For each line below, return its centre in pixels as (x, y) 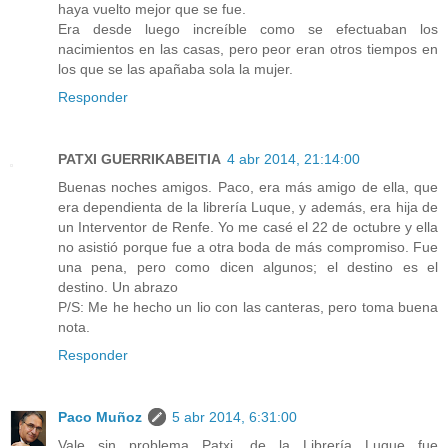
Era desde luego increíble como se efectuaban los (248, 29)
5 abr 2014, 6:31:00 (234, 417)
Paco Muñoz (100, 417)
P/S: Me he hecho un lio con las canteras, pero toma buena (248, 307)
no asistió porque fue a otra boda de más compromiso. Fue (248, 247)
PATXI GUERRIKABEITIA (139, 159)
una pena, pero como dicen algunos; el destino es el (248, 267)
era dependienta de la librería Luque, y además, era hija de (248, 207)
